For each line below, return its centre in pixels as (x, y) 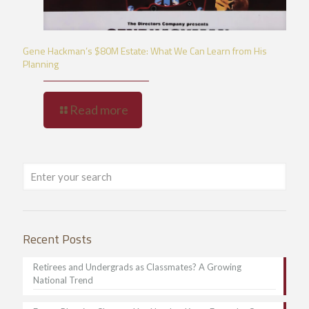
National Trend (63, 280)
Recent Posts (57, 239)
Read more (99, 109)
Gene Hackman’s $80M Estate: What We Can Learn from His (145, 50)
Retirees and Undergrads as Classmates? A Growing (137, 267)
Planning (41, 63)
